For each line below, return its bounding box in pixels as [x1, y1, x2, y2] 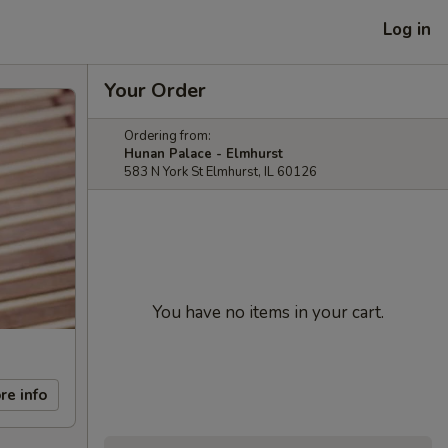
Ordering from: [124, 127, 211, 145]
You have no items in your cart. [152, 301, 384, 324]
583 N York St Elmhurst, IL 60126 [124, 163, 317, 181]
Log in [383, 17, 431, 41]
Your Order [104, 77, 206, 104]
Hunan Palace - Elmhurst [124, 145, 283, 163]
